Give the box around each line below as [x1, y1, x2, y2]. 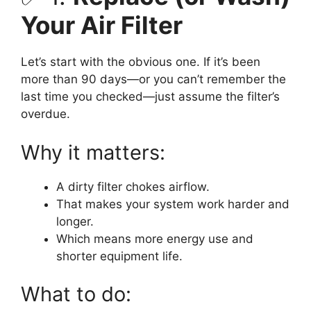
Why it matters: [21, 140, 165, 165]
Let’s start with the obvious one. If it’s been [21, 55, 260, 69]
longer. [56, 214, 94, 228]
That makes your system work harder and [56, 196, 289, 211]
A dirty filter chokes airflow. [56, 179, 210, 194]
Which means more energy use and [56, 231, 253, 246]
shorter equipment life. [56, 249, 183, 263]
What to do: [21, 282, 131, 307]
